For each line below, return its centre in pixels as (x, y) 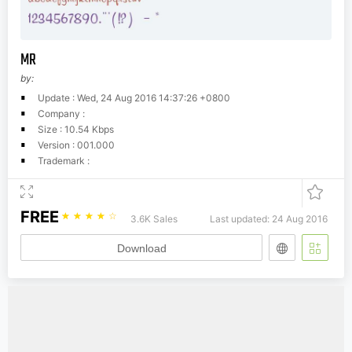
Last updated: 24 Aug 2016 (269, 218)
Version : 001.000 (76, 145)
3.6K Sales (154, 218)
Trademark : (64, 160)
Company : (61, 113)
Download (141, 248)
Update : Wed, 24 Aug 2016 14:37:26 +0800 (134, 97)
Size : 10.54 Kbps (76, 129)
